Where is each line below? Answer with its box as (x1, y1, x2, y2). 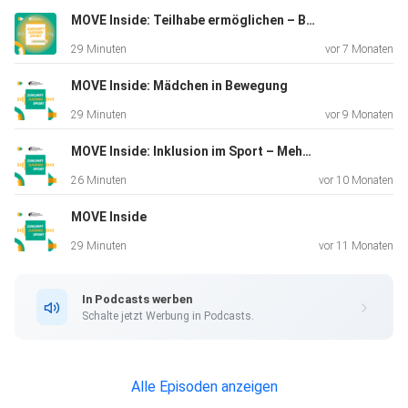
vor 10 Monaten (319, 174, 393, 188)
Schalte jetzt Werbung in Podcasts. (82, 309, 254, 322)
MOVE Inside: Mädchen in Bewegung (71, 78, 288, 94)
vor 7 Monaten (325, 43, 393, 56)
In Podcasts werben (82, 291, 192, 306)
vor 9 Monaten (325, 108, 393, 122)
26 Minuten (71, 174, 127, 188)
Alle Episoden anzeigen (130, 378, 278, 396)
